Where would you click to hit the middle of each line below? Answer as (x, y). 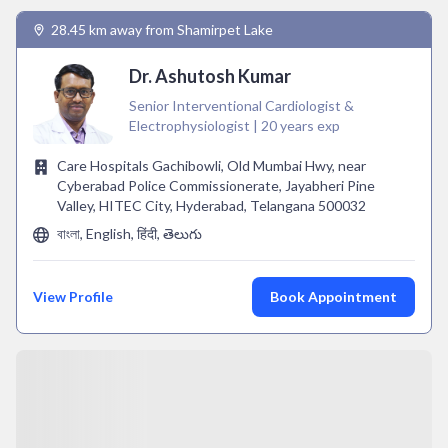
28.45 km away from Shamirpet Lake (162, 29)
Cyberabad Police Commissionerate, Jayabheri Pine (216, 185)
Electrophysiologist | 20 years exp (234, 125)
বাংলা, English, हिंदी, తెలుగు (129, 233)
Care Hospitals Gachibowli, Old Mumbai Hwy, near (211, 165)
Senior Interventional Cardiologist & (241, 105)
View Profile (73, 296)
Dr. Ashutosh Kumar (210, 76)
